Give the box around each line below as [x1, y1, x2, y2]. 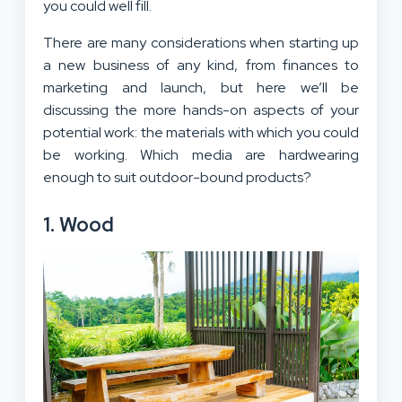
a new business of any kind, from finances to [43, 55, 359, 74]
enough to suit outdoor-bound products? [43, 167, 311, 187]
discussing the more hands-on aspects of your [43, 100, 359, 119]
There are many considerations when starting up [43, 32, 359, 52]
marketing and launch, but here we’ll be [43, 77, 359, 97]
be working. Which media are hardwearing [43, 144, 359, 164]
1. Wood [43, 211, 114, 238]
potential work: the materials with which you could [43, 122, 359, 142]
